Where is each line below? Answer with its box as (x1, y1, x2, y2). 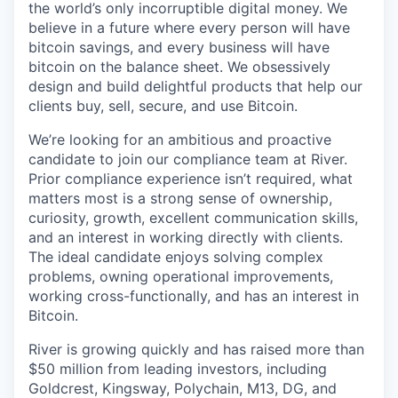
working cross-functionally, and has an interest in (28, 287, 359, 306)
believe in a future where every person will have (28, 19, 350, 37)
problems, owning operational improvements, (28, 267, 333, 286)
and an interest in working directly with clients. (28, 228, 343, 247)
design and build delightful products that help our (28, 77, 362, 96)
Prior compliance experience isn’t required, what (28, 170, 353, 188)
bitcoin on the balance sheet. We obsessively (28, 58, 330, 76)
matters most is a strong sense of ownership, (28, 189, 332, 208)
